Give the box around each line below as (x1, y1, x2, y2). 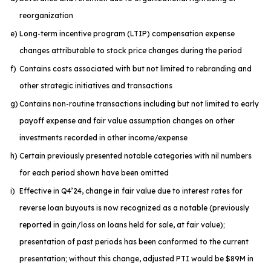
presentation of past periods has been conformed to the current (19, 237, 249, 246)
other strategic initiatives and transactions (19, 81, 172, 90)
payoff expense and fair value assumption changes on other (19, 116, 235, 125)
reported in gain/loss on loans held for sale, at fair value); (19, 220, 225, 229)
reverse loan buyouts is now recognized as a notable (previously (19, 203, 249, 212)
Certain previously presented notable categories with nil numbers (19, 151, 252, 160)
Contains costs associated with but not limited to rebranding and (19, 64, 252, 73)
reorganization (19, 11, 73, 20)
